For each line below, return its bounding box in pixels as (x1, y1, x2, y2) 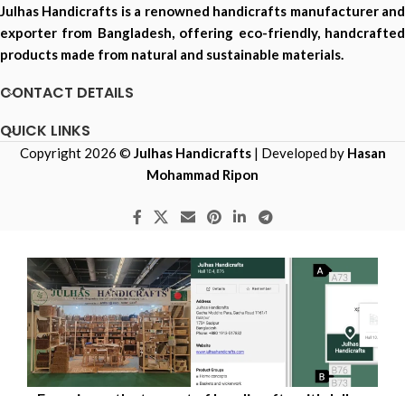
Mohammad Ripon (146, 166, 259, 183)
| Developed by (253, 145, 347, 161)
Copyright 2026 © (19, 145, 134, 161)
